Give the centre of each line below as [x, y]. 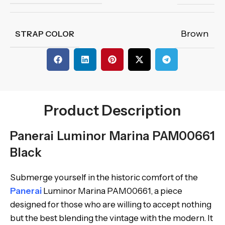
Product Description [113, 110]
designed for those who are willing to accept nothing [111, 204]
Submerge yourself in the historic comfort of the [104, 177]
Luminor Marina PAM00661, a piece [112, 191]
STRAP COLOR [45, 34]
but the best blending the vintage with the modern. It [111, 218]
